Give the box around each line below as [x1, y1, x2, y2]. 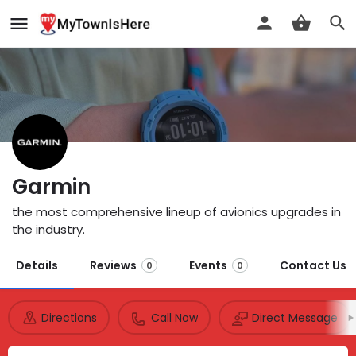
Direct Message [251, 309, 338, 326]
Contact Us [280, 257, 346, 274]
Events [189, 257, 227, 274]
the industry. [12, 221, 85, 238]
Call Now [150, 309, 198, 326]
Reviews [90, 257, 137, 274]
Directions [41, 309, 97, 326]
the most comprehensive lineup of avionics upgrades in [12, 203, 341, 221]
